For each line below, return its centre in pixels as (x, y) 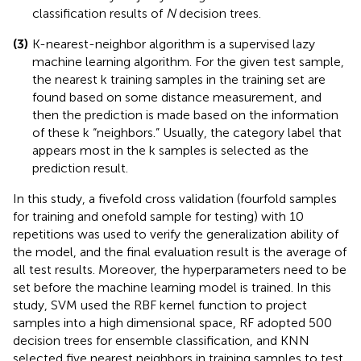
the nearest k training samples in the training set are (179, 79)
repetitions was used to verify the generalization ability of (176, 234)
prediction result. (80, 168)
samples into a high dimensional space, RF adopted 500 (172, 322)
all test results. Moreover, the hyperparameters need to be (180, 269)
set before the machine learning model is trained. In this (172, 287)
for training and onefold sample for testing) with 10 (158, 216)
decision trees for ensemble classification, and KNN (161, 340)
